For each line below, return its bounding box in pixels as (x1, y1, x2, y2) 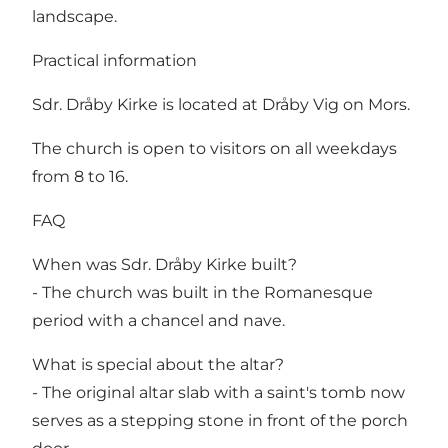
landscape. (32, 6, 117, 26)
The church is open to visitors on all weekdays (32, 138, 397, 158)
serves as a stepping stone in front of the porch (32, 410, 408, 430)
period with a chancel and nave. (32, 310, 285, 330)
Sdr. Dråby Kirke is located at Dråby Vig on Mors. (32, 94, 410, 114)
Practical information (32, 50, 197, 70)
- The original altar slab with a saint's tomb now (32, 382, 405, 402)
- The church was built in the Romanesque (32, 282, 373, 302)
